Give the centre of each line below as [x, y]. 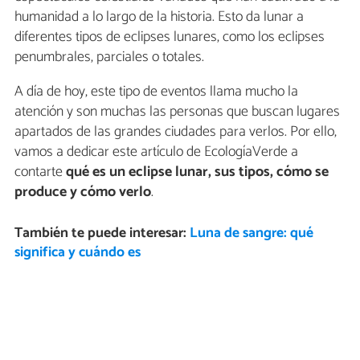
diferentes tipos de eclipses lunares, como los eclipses [170, 37]
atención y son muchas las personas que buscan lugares [177, 112]
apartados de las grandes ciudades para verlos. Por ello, [176, 132]
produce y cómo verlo [83, 192]
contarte [40, 172]
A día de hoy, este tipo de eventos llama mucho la [156, 92]
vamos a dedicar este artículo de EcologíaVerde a [156, 152]
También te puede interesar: [102, 234]
